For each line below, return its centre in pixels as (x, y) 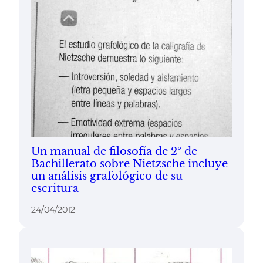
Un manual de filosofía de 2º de (114, 151)
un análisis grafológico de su (107, 176)
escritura (55, 188)
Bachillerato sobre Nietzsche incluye (129, 163)
